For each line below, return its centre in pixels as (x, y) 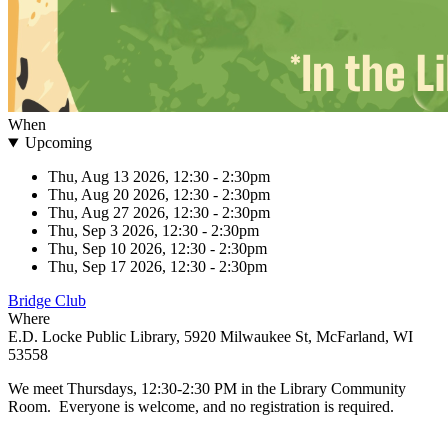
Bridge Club (47, 301)
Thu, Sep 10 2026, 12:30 (127, 249)
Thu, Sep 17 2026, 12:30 (127, 267)
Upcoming (58, 143)
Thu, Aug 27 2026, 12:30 (128, 213)
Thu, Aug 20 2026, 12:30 (128, 195)
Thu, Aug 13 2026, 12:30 (128, 177)
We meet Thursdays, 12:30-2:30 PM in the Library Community (207, 389)
